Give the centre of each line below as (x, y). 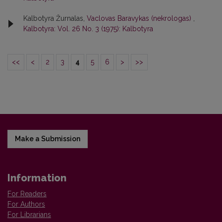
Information (37, 178)
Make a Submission (48, 139)
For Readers (27, 194)
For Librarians (29, 215)
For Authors (26, 204)
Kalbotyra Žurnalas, (55, 18)
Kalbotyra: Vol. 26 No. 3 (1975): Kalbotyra (88, 29)
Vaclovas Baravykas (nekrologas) (140, 18)
